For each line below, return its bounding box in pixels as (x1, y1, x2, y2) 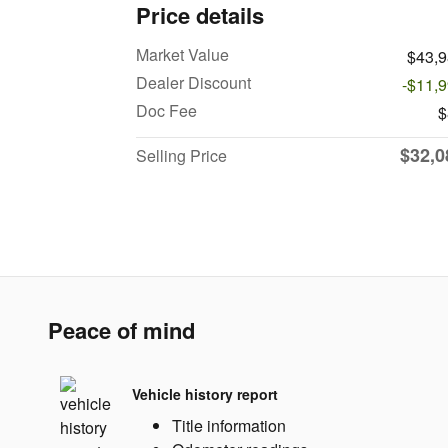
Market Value (136, 42, 229, 66)
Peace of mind (48, 313, 195, 346)
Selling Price (136, 143, 227, 167)
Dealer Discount (136, 70, 251, 94)
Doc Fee (136, 98, 197, 122)
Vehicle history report (132, 384, 278, 404)
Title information (172, 413, 286, 437)
